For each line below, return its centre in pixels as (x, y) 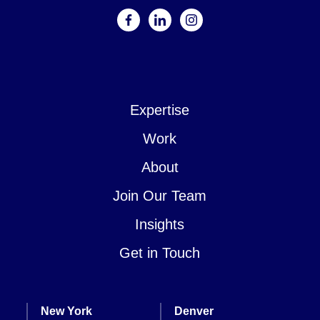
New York (67, 311)
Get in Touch (160, 253)
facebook (151, 27)
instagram (215, 27)
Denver (194, 311)
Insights (160, 225)
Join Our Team (160, 196)
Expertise (160, 110)
